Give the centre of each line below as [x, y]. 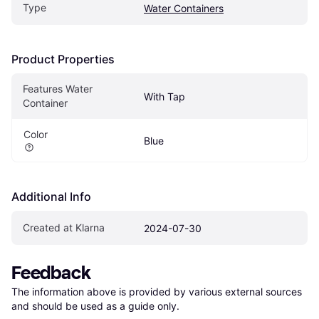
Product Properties [63, 59]
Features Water [58, 88]
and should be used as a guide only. [95, 305]
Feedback [51, 273]
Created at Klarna [64, 227]
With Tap [164, 96]
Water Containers [184, 8]
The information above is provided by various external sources [157, 291]
